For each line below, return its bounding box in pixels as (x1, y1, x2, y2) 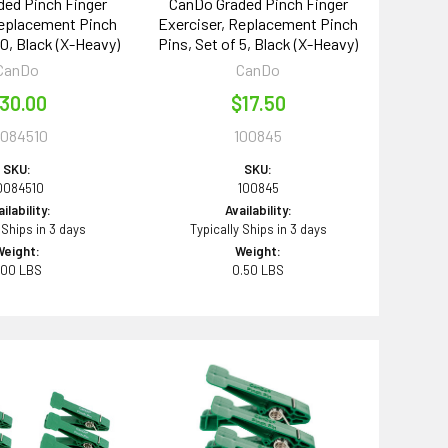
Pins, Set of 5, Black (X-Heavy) (158, 34, 359, 54)
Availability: (224, 202, 292, 219)
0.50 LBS (232, 262, 285, 279)
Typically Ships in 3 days (189, 221, 327, 238)
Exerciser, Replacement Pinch (158, 14, 359, 34)
